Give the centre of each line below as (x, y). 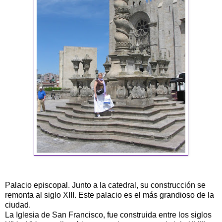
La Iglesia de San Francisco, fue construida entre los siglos (108, 215)
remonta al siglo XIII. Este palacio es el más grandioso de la (110, 195)
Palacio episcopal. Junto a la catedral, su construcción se (105, 185)
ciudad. (18, 205)
